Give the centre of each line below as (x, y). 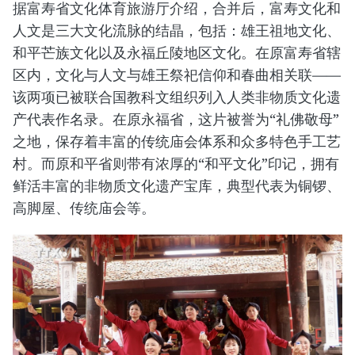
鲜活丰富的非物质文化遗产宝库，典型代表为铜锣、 (177, 186)
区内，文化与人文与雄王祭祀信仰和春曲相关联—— (177, 75)
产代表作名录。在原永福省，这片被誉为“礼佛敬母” (176, 119)
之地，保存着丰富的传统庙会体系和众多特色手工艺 (177, 141)
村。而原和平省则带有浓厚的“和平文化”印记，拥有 (176, 164)
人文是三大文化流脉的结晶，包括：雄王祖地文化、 (177, 31)
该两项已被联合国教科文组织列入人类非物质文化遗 (177, 97)
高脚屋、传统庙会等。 (84, 208)
